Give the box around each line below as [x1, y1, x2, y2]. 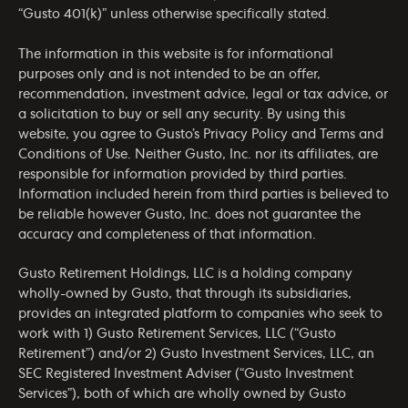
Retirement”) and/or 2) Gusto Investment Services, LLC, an [18, 348, 374, 362]
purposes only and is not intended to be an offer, [18, 67, 321, 81]
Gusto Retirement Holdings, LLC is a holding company [18, 268, 352, 281]
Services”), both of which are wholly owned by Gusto [18, 388, 346, 402]
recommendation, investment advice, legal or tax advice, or [18, 87, 388, 101]
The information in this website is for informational [18, 47, 333, 61]
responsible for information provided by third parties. [18, 168, 347, 181]
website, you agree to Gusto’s [18, 127, 203, 141]
